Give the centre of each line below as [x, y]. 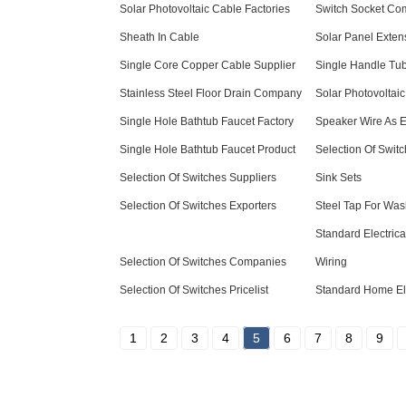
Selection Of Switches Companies [203, 262]
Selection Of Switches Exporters [198, 206]
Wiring [331, 262]
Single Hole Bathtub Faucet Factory [207, 121]
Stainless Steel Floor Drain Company [211, 93]
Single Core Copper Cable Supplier [208, 65]
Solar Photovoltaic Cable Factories [205, 9]
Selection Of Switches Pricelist [194, 290]
